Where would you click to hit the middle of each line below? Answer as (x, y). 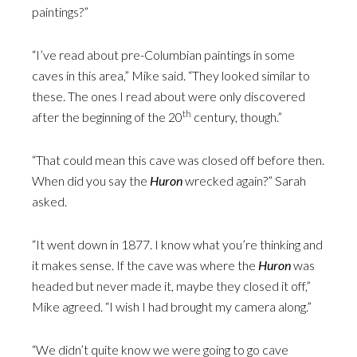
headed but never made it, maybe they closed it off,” (171, 286)
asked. (49, 201)
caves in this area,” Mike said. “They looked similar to (171, 75)
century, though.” (237, 117)
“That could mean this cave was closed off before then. (178, 160)
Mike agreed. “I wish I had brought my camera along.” (172, 306)
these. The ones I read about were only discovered (169, 96)
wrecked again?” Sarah (244, 180)
